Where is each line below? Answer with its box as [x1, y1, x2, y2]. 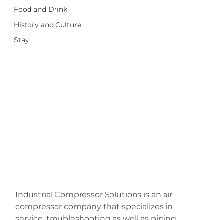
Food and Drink [14, 5, 68, 14]
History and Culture [14, 20, 82, 29]
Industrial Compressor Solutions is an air [15, 190, 175, 200]
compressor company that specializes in [15, 202, 175, 212]
